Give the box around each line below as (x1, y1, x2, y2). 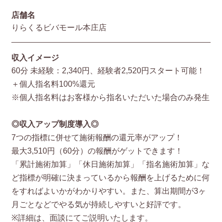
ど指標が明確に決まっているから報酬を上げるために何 (11, 173, 210, 182)
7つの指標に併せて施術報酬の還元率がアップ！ (11, 133, 182, 142)
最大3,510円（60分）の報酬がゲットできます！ (11, 146, 183, 156)
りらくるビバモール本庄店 (11, 23, 107, 32)
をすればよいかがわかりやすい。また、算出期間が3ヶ (11, 186, 206, 196)
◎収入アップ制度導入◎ (11, 119, 99, 129)
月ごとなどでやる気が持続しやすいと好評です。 (11, 200, 186, 209)
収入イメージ (11, 53, 59, 62)
